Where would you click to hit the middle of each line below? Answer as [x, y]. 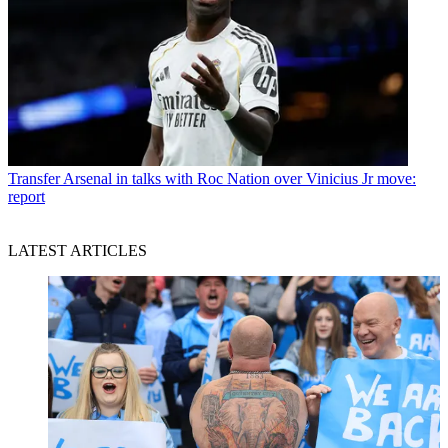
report [26, 197]
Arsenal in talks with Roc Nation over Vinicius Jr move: [239, 179]
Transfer [34, 179]
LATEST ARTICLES [77, 251]
